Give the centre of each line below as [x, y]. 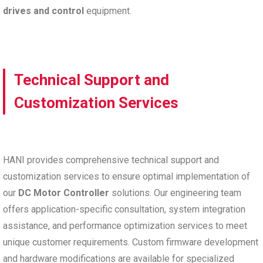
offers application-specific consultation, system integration [124, 209]
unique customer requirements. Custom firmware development [131, 242]
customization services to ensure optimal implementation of [127, 176]
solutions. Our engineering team [175, 193]
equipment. [108, 11]
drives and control [43, 11]
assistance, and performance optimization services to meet [125, 225]
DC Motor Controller [64, 193]
